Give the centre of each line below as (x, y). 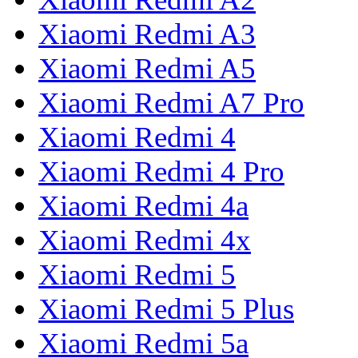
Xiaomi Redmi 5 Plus (166, 309)
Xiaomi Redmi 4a (143, 206)
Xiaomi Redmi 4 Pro (161, 172)
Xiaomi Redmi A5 (147, 69)
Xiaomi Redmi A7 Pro (171, 103)
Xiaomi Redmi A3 (147, 34)
